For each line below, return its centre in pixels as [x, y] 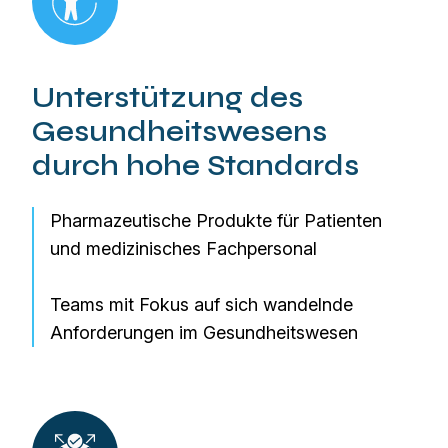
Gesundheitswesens [179, 132]
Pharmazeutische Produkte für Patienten [216, 220]
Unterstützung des [167, 98]
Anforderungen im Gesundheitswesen [204, 332]
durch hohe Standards [195, 166]
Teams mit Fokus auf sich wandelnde [201, 304]
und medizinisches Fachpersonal [183, 248]
